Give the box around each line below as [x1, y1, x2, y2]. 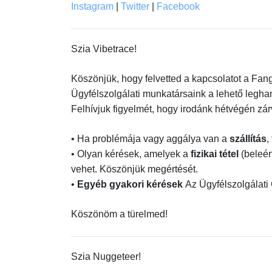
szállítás [229, 134, 267, 144]
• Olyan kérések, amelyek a [71, 149, 191, 159]
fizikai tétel [191, 149, 241, 159]
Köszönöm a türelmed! [71, 209, 168, 219]
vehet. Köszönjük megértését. [71, 164, 198, 174]
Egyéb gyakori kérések [77, 179, 185, 189]
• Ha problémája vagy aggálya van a [71, 134, 229, 144]
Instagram [71, 1, 114, 12]
